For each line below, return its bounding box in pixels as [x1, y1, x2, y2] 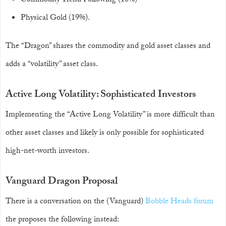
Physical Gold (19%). [21, 12, 90, 25]
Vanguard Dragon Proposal [6, 174, 118, 191]
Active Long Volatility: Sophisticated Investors [6, 87, 196, 104]
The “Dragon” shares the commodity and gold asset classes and [6, 40, 210, 53]
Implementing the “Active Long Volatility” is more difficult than [6, 108, 215, 122]
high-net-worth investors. [6, 145, 89, 158]
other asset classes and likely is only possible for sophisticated [6, 127, 204, 140]
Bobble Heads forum [145, 195, 213, 209]
